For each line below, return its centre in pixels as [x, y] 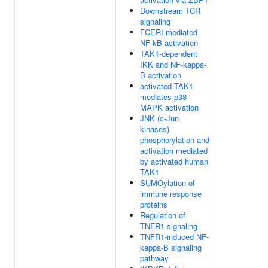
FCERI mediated [169, 32]
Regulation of [163, 215]
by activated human [174, 161]
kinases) [155, 129]
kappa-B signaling [171, 247]
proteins [154, 204]
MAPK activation [169, 107]
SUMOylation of [167, 183]
